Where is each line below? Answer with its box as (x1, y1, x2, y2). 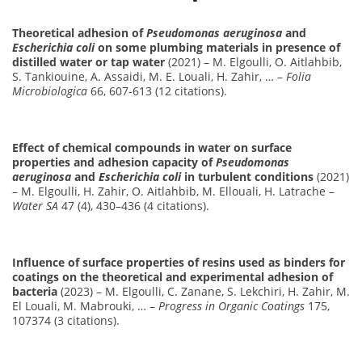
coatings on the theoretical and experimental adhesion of (12, 268, 333, 284)
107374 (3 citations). (12, 312, 120, 328)
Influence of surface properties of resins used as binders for (12, 254, 345, 270)
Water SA (12, 197, 58, 213)
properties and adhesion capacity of (12, 154, 216, 170)
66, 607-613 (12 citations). (87, 82, 227, 99)
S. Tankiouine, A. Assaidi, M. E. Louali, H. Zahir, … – (12, 68, 286, 84)
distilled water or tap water (12, 53, 165, 69)
